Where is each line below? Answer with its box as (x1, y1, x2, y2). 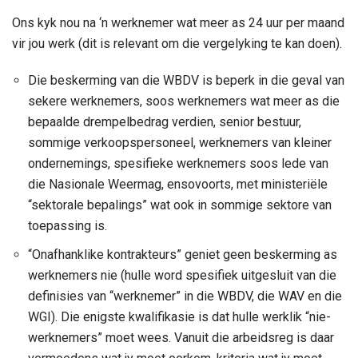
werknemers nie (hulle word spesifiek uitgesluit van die (28, 267, 336, 283)
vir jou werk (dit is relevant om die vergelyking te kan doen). (12, 35, 342, 51)
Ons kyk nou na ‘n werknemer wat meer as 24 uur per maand (12, 14, 344, 30)
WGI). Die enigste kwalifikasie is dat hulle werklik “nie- (28, 308, 331, 324)
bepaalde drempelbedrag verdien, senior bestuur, (28, 113, 301, 129)
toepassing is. (28, 217, 107, 233)
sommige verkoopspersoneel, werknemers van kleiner (28, 134, 332, 150)
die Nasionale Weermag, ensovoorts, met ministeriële (28, 176, 328, 192)
